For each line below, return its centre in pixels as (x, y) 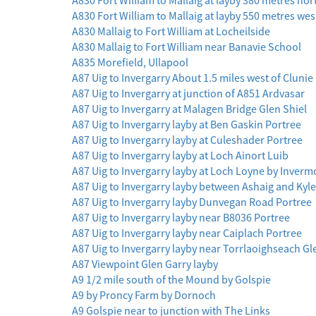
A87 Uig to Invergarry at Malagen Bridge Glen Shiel (189, 109)
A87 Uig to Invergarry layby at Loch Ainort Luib (180, 156)
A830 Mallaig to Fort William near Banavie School (187, 47)
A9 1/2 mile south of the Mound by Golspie (171, 280)
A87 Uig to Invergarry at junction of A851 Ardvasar (188, 93)
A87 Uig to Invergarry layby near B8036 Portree (181, 218)
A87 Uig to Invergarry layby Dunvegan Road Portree (192, 202)
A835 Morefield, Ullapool (130, 62)
